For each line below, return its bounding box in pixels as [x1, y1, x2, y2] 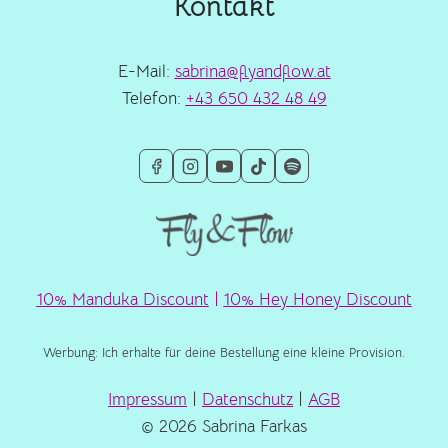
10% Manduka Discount [36, 289, 209, 311]
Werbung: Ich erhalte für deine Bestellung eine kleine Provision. [43, 345, 405, 362]
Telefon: [121, 88, 186, 110]
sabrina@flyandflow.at [174, 61, 331, 83]
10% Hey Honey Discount [223, 289, 412, 311]
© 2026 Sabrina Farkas [141, 416, 307, 437]
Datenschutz [202, 389, 293, 410]
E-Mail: [117, 61, 170, 83]
